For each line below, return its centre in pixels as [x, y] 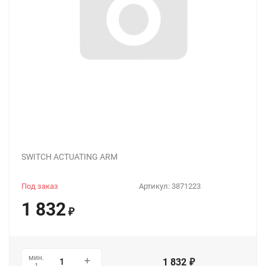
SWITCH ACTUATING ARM [69, 157]
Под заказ [40, 186]
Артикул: [155, 186]
